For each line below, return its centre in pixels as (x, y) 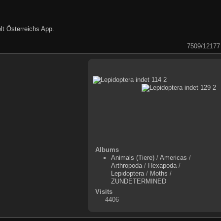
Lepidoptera (128, 173)
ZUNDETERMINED (139, 181)
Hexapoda (163, 165)
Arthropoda (127, 165)
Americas (174, 157)
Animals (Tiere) (133, 157)
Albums (107, 149)
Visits (104, 191)
